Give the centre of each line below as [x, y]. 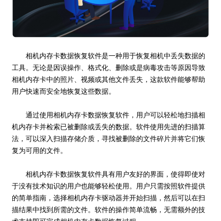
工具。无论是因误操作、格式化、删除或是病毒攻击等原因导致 [109, 67]
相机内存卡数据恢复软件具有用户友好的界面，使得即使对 [115, 174]
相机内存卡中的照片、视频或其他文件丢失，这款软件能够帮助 [109, 79]
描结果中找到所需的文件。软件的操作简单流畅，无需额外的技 [109, 209]
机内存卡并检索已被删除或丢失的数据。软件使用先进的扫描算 [109, 127]
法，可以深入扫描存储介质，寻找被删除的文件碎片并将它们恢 [109, 138]
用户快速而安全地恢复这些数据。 [64, 91]
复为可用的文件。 [39, 150]
